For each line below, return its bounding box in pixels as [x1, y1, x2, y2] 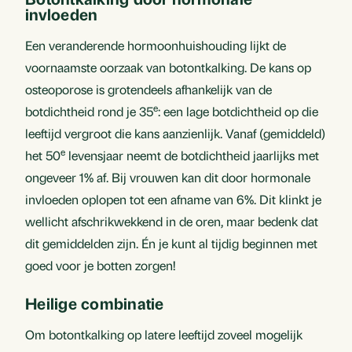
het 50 [25, 147, 60, 164]
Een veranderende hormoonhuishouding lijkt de [25, 37, 286, 54]
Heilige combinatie [25, 292, 164, 314]
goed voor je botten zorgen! [25, 257, 175, 274]
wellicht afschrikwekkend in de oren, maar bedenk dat [25, 213, 318, 230]
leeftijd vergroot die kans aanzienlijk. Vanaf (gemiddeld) [25, 125, 325, 142]
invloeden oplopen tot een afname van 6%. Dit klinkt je [25, 191, 321, 208]
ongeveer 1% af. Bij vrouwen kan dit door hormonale [25, 169, 310, 186]
